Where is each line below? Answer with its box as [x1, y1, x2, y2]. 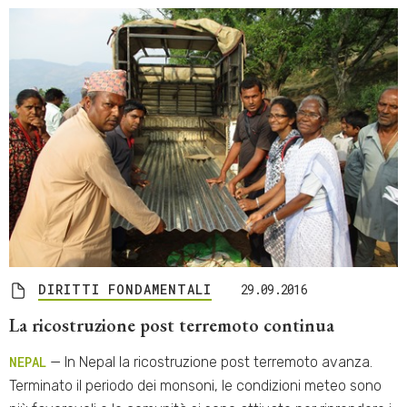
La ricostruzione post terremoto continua [9, 313, 334, 338]
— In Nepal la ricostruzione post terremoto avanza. [46, 353, 372, 372]
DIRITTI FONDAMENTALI [38, 281, 212, 299]
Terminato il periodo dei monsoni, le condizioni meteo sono [9, 377, 382, 395]
